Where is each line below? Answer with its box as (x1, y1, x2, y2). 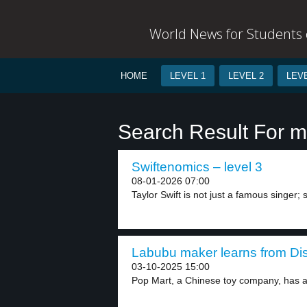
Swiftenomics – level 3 (132, 160, 262, 174)
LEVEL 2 (228, 71, 264, 81)
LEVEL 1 (170, 71, 206, 81)
